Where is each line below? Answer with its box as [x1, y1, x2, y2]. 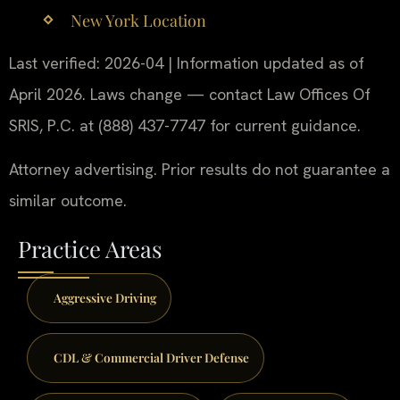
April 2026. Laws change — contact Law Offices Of [9, 83, 371, 104]
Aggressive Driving [53, 289, 156, 306]
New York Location [70, 10, 206, 32]
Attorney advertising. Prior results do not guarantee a [9, 159, 390, 180]
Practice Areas [18, 233, 162, 264]
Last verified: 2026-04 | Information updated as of [9, 52, 364, 73]
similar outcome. [9, 190, 127, 212]
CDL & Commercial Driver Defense [53, 349, 249, 366]
